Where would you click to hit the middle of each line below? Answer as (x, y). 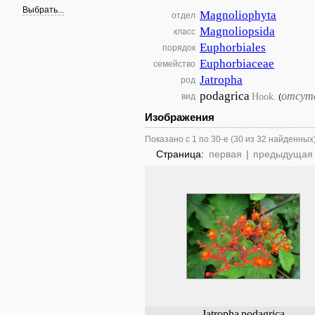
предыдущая (283, 154)
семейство (174, 64)
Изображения (180, 117)
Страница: (181, 154)
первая (225, 154)
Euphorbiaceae (237, 64)
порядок (179, 48)
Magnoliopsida (237, 31)
